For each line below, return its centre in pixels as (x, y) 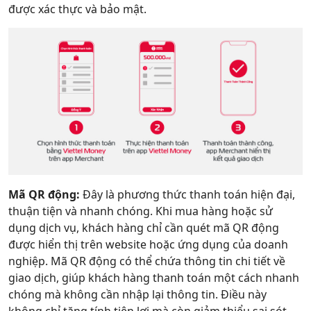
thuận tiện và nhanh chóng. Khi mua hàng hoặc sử (141, 211)
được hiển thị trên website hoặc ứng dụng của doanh (148, 244)
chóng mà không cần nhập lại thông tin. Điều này (137, 294)
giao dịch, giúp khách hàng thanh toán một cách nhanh (154, 278)
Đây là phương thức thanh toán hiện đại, (187, 194)
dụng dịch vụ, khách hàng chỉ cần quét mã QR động (144, 228)
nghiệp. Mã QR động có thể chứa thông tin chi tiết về (147, 261)
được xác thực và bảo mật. (77, 9)
